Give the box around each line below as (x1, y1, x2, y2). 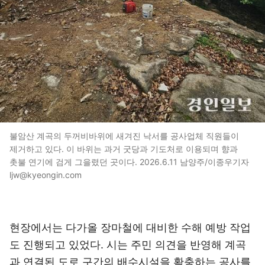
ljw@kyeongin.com (9, 170, 82, 180)
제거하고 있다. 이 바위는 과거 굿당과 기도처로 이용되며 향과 (9, 144, 238, 154)
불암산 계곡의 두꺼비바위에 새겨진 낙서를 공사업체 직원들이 (9, 131, 239, 141)
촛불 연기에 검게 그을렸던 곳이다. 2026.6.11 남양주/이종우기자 (9, 157, 249, 167)
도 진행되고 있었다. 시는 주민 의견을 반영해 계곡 (9, 238, 246, 251)
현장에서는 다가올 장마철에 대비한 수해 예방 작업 (9, 221, 251, 234)
